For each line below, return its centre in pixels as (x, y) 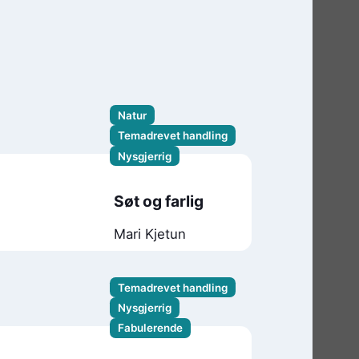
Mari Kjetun (150, 234)
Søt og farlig (159, 201)
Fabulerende (150, 328)
